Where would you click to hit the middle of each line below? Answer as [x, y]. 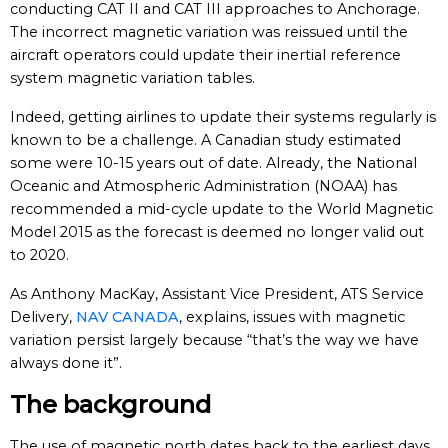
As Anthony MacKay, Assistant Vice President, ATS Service [217, 294]
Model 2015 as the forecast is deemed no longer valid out [217, 232]
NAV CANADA [127, 317]
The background [110, 404]
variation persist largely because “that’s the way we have [214, 340]
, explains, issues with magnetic [292, 317]
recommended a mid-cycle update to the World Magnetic [221, 209]
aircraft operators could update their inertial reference [205, 55]
